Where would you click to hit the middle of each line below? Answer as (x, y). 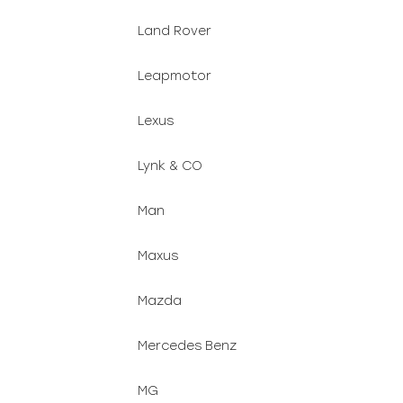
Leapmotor (175, 76)
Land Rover (175, 31)
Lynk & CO (170, 166)
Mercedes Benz (187, 346)
